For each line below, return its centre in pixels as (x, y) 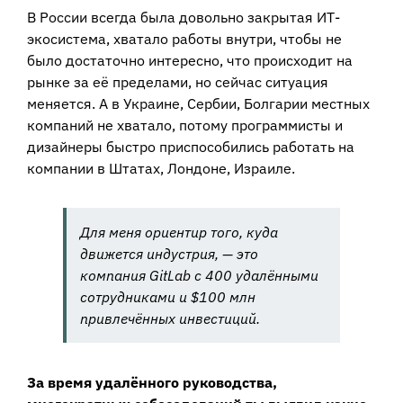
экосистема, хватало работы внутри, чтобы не (184, 38)
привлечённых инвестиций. (170, 318)
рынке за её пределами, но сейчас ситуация (178, 81)
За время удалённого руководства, (152, 382)
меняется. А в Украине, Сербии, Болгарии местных (198, 103)
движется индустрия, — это (169, 253)
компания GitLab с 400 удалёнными (199, 275)
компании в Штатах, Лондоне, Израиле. (161, 168)
